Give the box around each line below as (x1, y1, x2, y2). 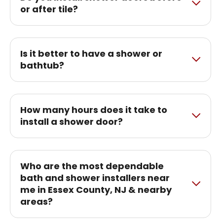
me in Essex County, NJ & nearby (20, 183, 172, 196)
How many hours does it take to (20, 103, 167, 116)
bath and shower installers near (20, 171, 170, 184)
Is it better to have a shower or (20, 47, 162, 60)
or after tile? (20, 2, 78, 15)
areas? (20, 195, 53, 208)
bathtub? (20, 59, 64, 72)
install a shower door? (20, 115, 123, 128)
